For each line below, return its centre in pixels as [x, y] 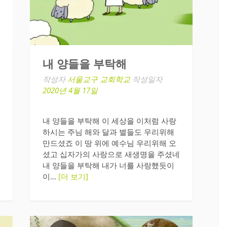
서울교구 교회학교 [99, 79]
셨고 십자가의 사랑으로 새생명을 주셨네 [111, 154]
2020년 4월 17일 [70, 90]
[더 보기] [73, 176]
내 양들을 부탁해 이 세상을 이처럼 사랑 [109, 120]
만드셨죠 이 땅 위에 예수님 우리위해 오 [109, 143]
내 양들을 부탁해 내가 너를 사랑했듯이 [108, 165]
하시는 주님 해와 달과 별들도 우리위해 [108, 131]
